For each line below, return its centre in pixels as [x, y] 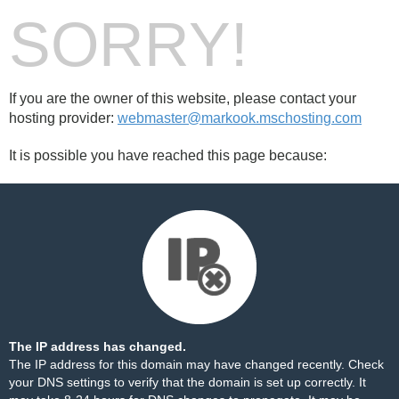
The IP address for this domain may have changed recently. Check [196, 364]
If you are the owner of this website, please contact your [183, 98]
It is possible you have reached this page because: [168, 155]
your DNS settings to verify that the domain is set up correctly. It [187, 382]
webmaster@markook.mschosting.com [240, 118]
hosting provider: [63, 118]
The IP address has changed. [98, 346]
